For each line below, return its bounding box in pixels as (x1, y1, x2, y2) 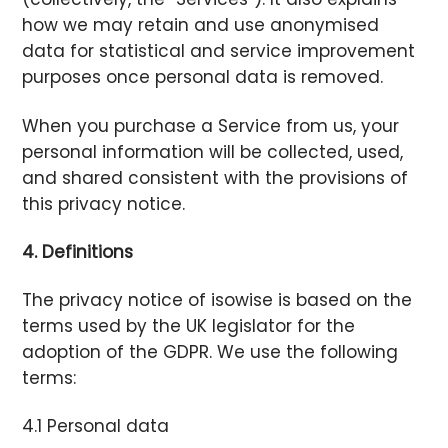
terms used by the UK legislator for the (22, 313, 356, 338)
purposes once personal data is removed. (22, 65, 384, 90)
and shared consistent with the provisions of (22, 165, 409, 190)
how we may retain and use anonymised (22, 13, 380, 38)
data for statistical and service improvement (22, 39, 416, 64)
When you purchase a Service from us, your (22, 113, 400, 138)
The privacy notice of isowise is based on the (22, 287, 413, 312)
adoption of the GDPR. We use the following (22, 339, 399, 364)
